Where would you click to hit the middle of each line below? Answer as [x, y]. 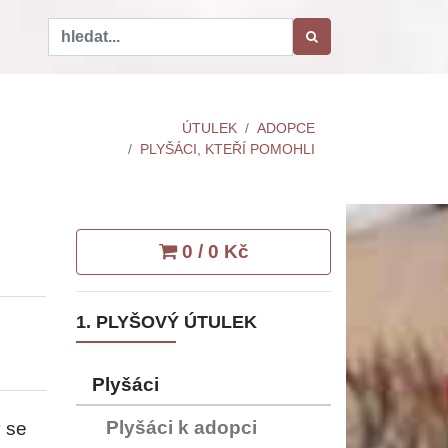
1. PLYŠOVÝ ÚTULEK [166, 321]
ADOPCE [285, 127]
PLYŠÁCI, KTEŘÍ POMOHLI [227, 148]
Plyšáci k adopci [181, 428]
